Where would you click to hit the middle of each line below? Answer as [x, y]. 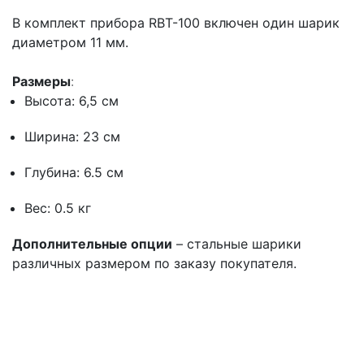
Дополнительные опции [92, 243]
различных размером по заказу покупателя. [154, 263]
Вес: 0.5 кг [58, 208]
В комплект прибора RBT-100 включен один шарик [176, 22]
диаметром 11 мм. [70, 42]
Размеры [41, 81]
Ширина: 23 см [72, 136]
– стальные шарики [237, 243]
